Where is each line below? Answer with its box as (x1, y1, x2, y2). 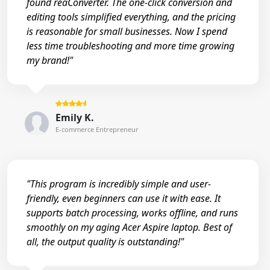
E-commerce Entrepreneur (55, 125, 139, 134)
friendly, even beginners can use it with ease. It (27, 191, 221, 205)
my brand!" (27, 53, 73, 67)
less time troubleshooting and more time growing (27, 39, 234, 52)
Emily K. (55, 111, 94, 125)
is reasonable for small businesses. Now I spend (27, 24, 227, 38)
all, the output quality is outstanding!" (27, 234, 184, 248)
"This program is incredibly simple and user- (27, 177, 211, 190)
